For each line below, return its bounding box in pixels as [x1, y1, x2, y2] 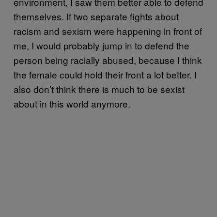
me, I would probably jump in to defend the [14, 39, 189, 52]
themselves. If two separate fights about [14, 10, 179, 23]
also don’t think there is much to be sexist [14, 82, 185, 96]
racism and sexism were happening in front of [14, 24, 202, 38]
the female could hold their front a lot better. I [14, 68, 197, 81]
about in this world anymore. [14, 97, 130, 110]
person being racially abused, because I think [14, 53, 202, 67]
